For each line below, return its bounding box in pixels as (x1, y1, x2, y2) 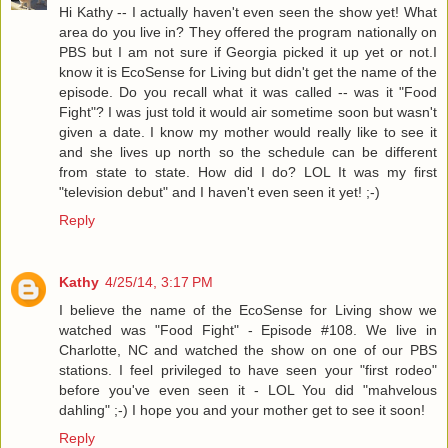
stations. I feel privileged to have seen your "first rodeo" (59, 362, 437, 379)
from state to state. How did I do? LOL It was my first (59, 164, 437, 181)
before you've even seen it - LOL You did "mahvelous (59, 382, 437, 399)
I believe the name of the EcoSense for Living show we (59, 302, 437, 319)
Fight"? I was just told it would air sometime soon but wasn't (59, 104, 437, 121)
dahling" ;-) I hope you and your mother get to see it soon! (59, 402, 425, 419)
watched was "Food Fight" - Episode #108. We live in (59, 322, 437, 339)
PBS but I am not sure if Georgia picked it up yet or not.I (59, 44, 437, 61)
